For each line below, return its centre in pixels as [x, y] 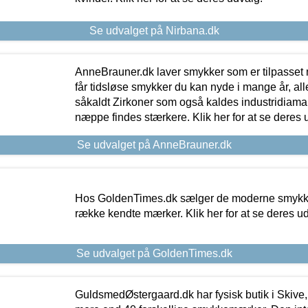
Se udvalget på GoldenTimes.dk [154, 254]
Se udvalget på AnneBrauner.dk [154, 145]
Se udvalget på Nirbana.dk [154, 31]
